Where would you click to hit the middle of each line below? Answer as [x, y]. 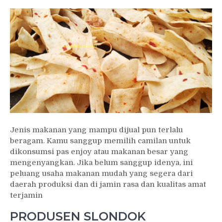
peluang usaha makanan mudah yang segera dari [101, 173]
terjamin [26, 195]
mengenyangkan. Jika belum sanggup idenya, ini [101, 162]
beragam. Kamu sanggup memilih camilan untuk [100, 140]
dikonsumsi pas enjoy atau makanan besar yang [99, 151]
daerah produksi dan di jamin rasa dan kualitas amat [108, 184]
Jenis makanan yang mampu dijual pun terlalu [96, 130]
